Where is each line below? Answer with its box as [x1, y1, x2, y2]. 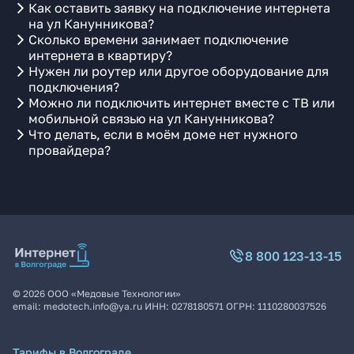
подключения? [28, 79, 119, 95]
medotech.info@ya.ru [43, 300, 142, 312]
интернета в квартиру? [28, 47, 172, 63]
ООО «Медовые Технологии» [47, 288, 181, 299]
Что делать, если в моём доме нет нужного [28, 126, 298, 142]
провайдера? [28, 142, 111, 158]
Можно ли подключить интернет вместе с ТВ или [28, 95, 335, 111]
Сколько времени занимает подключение [28, 32, 288, 47]
